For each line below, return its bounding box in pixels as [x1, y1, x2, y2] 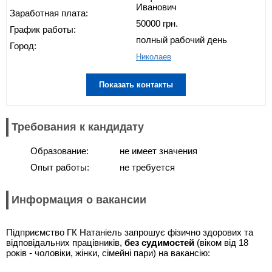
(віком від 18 [194, 237, 248, 248]
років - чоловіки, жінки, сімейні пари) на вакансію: [6, 248, 210, 259]
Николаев [136, 52, 171, 61]
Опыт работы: [30, 161, 89, 172]
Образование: [30, 145, 89, 156]
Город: [10, 40, 36, 51]
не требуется [120, 161, 175, 172]
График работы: [10, 24, 76, 35]
